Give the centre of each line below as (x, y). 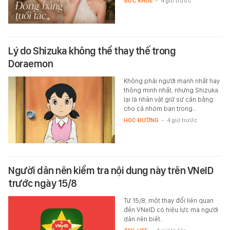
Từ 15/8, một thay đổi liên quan (168, 201)
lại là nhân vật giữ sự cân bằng (168, 100)
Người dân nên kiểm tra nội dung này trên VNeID (111, 171)
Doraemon (31, 64)
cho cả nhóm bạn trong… (160, 109)
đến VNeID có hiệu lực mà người (171, 210)
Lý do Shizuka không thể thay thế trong (92, 51)
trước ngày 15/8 (43, 184)
